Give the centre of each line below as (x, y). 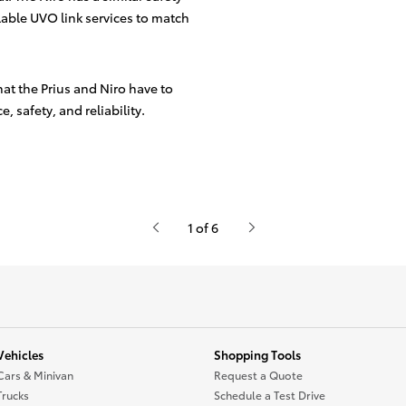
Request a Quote (258, 375)
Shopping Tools (257, 354)
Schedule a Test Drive (270, 395)
